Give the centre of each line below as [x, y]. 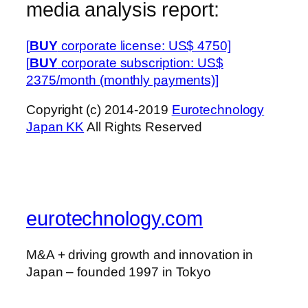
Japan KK [55, 127]
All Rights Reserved [143, 127]
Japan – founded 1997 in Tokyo [119, 272]
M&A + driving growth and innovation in [140, 254]
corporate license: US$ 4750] [144, 45]
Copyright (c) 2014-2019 [99, 110]
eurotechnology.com [115, 219]
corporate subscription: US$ [140, 63]
